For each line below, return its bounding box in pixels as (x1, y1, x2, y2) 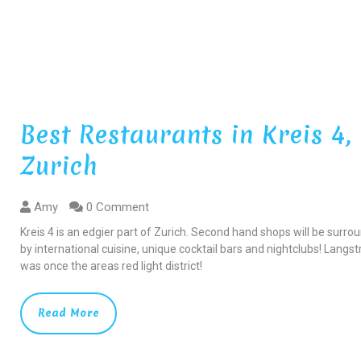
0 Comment (83, 199, 150, 214)
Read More (38, 305, 100, 320)
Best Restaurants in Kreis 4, (20, 118, 352, 151)
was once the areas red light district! (20, 259, 203, 272)
